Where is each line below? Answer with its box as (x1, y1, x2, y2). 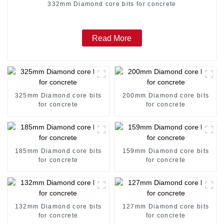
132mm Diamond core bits (14, 202, 102, 210)
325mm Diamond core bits (14, 91, 102, 99)
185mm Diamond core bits (14, 147, 102, 154)
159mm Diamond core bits (122, 147, 209, 154)
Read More (92, 33, 132, 42)
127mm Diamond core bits (122, 202, 209, 210)
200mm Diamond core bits (122, 91, 209, 99)
